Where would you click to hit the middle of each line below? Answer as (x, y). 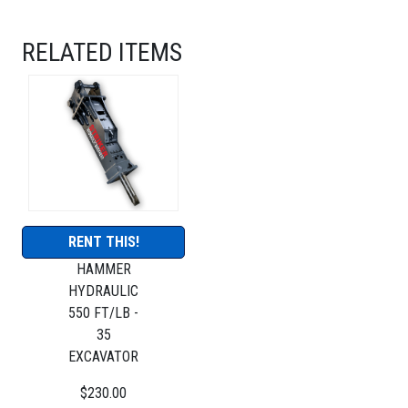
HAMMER (103, 269)
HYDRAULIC (103, 291)
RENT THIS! (103, 241)
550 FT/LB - (103, 312)
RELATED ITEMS (102, 52)
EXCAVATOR (103, 356)
